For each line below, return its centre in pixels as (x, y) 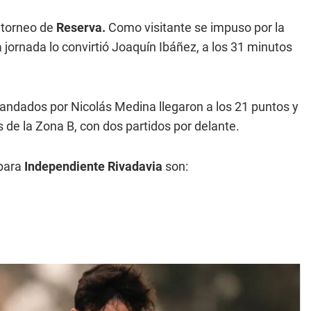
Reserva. (81, 27)
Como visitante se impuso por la (195, 27)
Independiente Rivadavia (93, 166)
